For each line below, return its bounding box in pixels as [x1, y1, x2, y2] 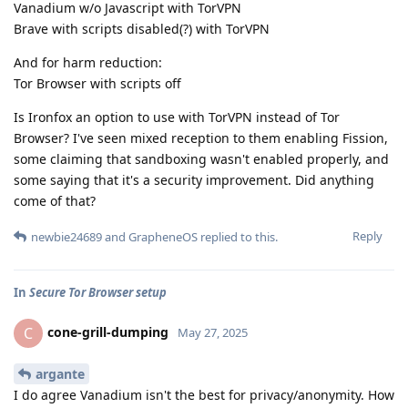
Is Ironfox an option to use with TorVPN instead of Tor [14, 108, 340, 127]
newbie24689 [31, 229, 102, 246]
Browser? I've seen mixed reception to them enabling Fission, [14, 129, 388, 148]
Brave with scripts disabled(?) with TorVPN [14, 20, 270, 38]
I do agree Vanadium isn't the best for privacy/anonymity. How [14, 386, 394, 403]
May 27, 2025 [178, 324, 248, 342]
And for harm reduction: [14, 54, 162, 72]
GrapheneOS [128, 229, 198, 246]
